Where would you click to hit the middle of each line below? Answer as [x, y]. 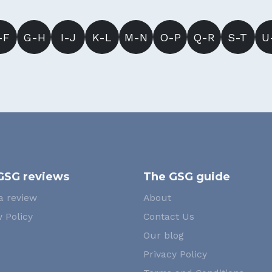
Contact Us [169, 216]
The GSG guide [187, 177]
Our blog [164, 235]
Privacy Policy [175, 254]
